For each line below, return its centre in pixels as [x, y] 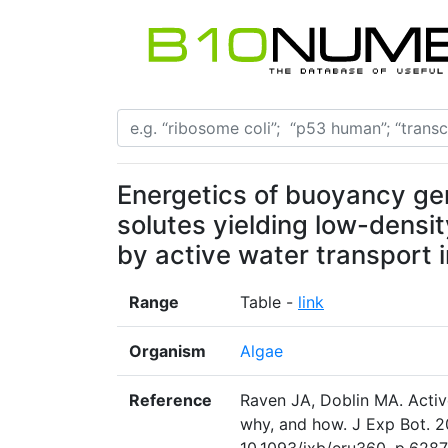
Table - [269, 302]
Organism [167, 351]
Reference [170, 400]
